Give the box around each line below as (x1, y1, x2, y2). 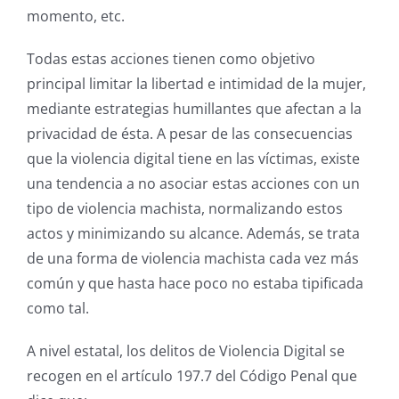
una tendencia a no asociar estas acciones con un (27, 174, 360, 194)
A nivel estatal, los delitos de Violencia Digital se (27, 341, 345, 362)
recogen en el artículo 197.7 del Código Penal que (27, 366, 357, 387)
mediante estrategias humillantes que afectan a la (27, 99, 362, 119)
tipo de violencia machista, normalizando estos (27, 199, 343, 219)
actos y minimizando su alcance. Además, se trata (27, 224, 360, 244)
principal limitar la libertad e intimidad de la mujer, (27, 74, 366, 94)
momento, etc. (27, 6, 125, 27)
